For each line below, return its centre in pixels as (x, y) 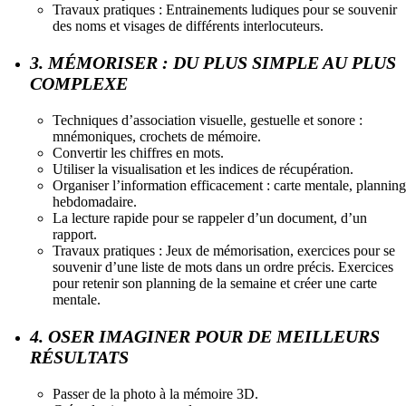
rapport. (75, 234)
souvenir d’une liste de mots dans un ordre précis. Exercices (223, 266)
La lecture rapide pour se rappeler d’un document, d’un (210, 217)
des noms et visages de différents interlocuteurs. (188, 25)
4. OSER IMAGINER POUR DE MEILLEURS (205, 336)
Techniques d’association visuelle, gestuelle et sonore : (208, 120)
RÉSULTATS (79, 357)
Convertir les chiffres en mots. (138, 152)
